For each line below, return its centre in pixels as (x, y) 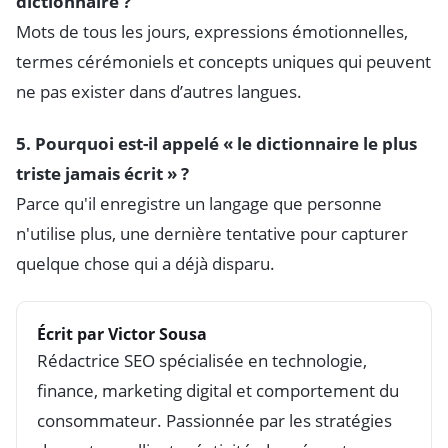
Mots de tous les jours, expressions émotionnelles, (212, 31)
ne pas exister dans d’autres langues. (159, 91)
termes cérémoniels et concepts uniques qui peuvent (223, 61)
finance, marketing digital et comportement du (218, 390)
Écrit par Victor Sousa (122, 334)
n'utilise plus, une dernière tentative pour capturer (212, 233)
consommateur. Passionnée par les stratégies (214, 420)
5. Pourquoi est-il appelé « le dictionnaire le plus (216, 143)
